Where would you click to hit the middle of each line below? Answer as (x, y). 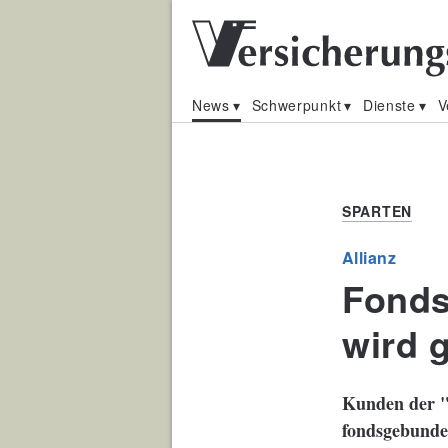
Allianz (369, 257)
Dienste (389, 105)
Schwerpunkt (296, 105)
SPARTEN (377, 211)
